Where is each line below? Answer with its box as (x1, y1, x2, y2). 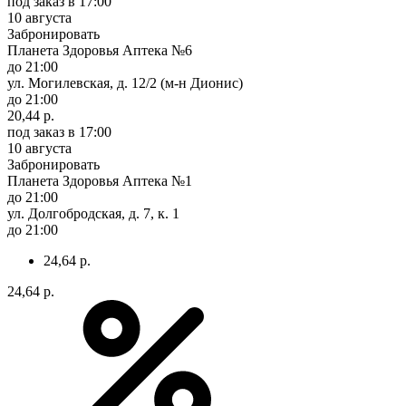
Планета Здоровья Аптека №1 (7, 172, 192, 188)
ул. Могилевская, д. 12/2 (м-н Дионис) (7, 74, 243, 91)
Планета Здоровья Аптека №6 (7, 42, 192, 58)
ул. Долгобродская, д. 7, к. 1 (7, 205, 179, 221)
